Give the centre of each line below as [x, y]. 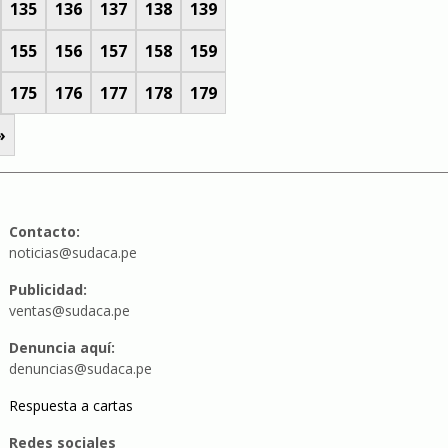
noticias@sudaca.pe [72, 252]
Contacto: [44, 231]
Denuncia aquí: [61, 347]
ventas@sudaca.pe [69, 310]
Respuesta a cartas [70, 405]
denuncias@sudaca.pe [80, 368]
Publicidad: [47, 289]
